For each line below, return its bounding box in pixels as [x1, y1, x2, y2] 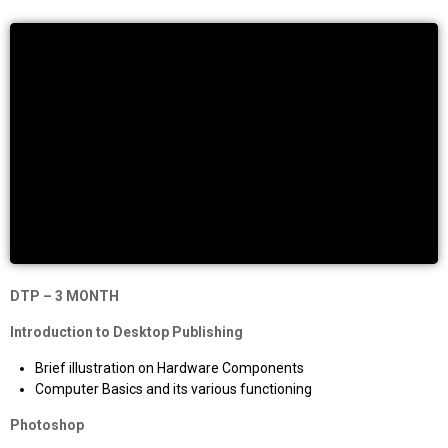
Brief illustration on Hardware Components [35, 359, 304, 376]
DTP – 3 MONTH [10, 287, 119, 304]
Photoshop [10, 416, 84, 433]
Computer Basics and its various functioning [35, 380, 312, 397]
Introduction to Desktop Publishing [10, 323, 243, 340]
